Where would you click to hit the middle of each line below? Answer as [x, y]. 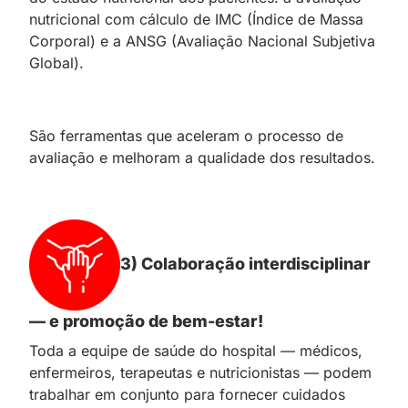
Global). [56, 62]
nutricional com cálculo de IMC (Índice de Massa [196, 19]
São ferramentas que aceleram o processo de [186, 135]
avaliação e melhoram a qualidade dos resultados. [202, 157]
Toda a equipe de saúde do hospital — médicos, [196, 350]
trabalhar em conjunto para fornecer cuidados [187, 394]
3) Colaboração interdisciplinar [245, 263]
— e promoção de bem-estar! [146, 321]
